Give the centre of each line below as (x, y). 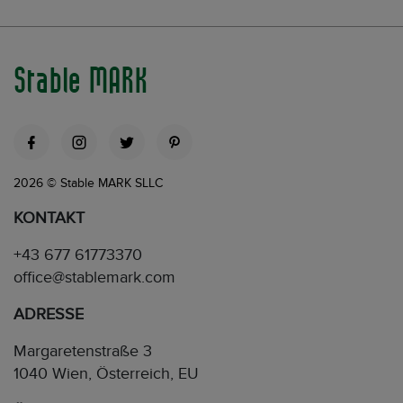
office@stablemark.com (94, 277)
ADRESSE (49, 314)
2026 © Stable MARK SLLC (88, 183)
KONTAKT (49, 218)
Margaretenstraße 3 (83, 351)
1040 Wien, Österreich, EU (106, 373)
